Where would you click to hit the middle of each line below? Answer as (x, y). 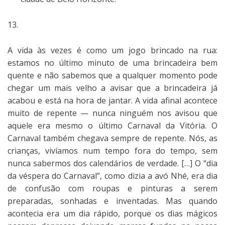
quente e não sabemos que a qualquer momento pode (113, 75)
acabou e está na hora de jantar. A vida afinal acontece (113, 100)
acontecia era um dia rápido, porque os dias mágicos (113, 213)
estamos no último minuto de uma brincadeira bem (113, 63)
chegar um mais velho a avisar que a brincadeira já (113, 88)
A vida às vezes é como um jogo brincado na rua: (113, 50)
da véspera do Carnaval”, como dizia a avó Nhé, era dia (113, 176)
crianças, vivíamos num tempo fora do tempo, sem (113, 150)
